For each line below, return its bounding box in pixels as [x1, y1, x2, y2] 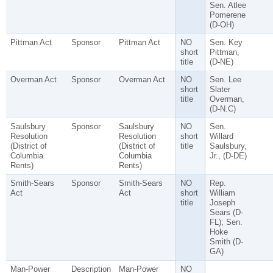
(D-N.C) [209, 104, 236, 114]
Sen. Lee [209, 75, 241, 85]
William [209, 188, 235, 198]
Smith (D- [209, 237, 243, 247]
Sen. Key [209, 38, 243, 48]
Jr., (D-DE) [209, 151, 247, 161]
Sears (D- [209, 208, 243, 218]
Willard [209, 132, 233, 141]
